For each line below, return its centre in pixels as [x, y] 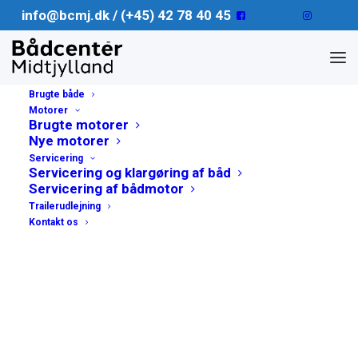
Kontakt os [54, 222]
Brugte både [57, 94]
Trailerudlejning [65, 206]
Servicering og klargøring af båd [130, 173]
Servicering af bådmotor [106, 189]
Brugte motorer [79, 125]
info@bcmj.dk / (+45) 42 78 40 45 [126, 15]
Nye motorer [69, 141]
